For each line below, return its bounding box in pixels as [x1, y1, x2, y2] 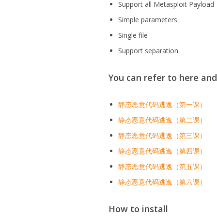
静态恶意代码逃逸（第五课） [118, 162, 207, 171]
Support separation [118, 46, 179, 55]
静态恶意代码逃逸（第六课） [118, 177, 207, 186]
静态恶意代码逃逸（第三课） [118, 131, 207, 140]
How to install [108, 203, 169, 215]
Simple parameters [118, 15, 178, 24]
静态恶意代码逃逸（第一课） [118, 100, 207, 109]
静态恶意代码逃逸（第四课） [118, 146, 207, 155]
